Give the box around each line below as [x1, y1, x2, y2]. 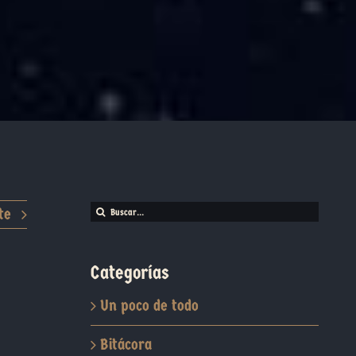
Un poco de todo [99, 296, 199, 315]
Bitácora [99, 335, 152, 354]
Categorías [90, 261, 169, 284]
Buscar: [89, 201, 137, 219]
